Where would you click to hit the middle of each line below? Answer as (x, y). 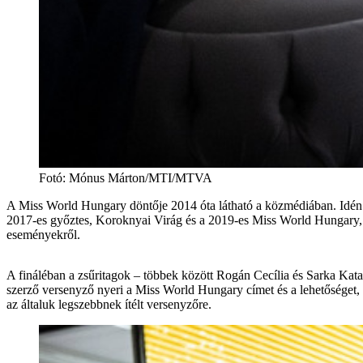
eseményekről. (43, 234)
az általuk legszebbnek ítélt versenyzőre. (109, 304)
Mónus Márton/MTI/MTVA (141, 177)
